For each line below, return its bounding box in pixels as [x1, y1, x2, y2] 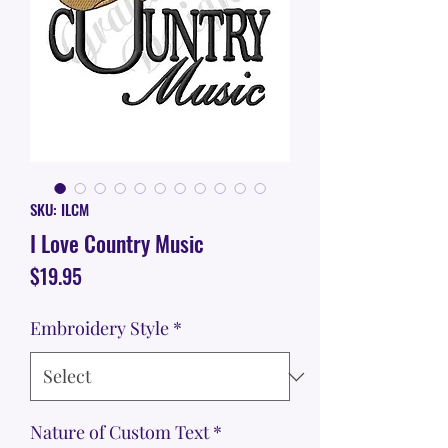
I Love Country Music [30, 227, 204, 260]
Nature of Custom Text [30, 420, 209, 445]
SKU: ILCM [30, 198, 89, 221]
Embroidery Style [30, 316, 169, 341]
